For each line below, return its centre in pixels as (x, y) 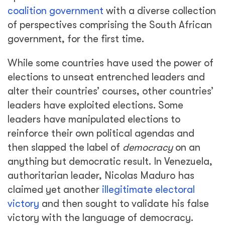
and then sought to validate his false (124, 204)
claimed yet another (55, 190)
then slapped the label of (65, 147)
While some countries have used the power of (110, 63)
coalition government (55, 11)
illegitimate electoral (148, 190)
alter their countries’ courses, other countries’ (110, 91)
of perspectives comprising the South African (110, 25)
